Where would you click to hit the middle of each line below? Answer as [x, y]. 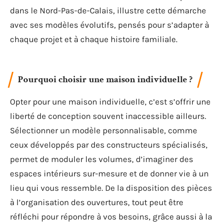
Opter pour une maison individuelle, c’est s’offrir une [110, 101]
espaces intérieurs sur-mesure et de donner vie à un [109, 173]
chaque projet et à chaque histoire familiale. [94, 39]
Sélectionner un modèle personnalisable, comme [104, 130]
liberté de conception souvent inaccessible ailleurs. [108, 116]
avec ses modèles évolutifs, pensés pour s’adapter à [110, 25]
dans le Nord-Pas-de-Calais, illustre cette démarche [108, 10]
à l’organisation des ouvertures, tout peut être [97, 202]
